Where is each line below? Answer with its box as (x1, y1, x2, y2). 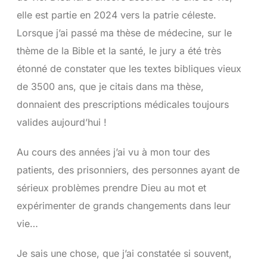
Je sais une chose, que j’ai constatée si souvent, (16, 247, 232, 259)
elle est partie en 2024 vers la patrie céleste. (16, 8, 216, 21)
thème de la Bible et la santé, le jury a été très (16, 44, 221, 57)
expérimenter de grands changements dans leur (16, 199, 231, 212)
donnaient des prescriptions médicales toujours (16, 98, 229, 110)
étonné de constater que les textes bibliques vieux (16, 62, 241, 74)
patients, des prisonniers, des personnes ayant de (16, 163, 240, 176)
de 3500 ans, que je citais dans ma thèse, (16, 80, 204, 92)
